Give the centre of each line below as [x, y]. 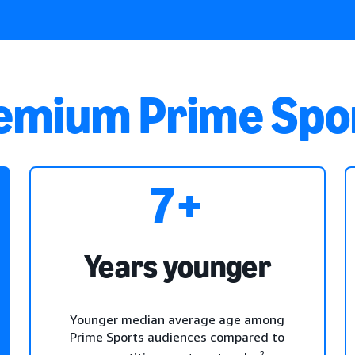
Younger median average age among [177, 319]
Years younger [177, 266]
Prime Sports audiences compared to [177, 337]
